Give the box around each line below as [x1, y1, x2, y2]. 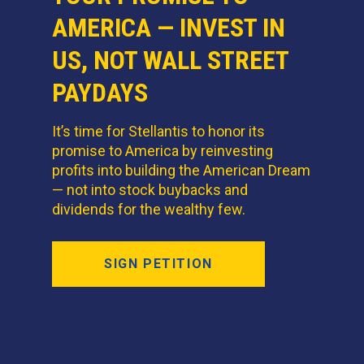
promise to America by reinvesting [52, 142, 273, 160]
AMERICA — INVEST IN [52, 12, 285, 44]
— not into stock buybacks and [52, 181, 248, 199]
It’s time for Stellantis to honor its [52, 123, 265, 141]
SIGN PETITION [104, 256, 213, 272]
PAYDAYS [52, 77, 148, 109]
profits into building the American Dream [52, 162, 310, 180]
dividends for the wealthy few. [52, 201, 245, 219]
